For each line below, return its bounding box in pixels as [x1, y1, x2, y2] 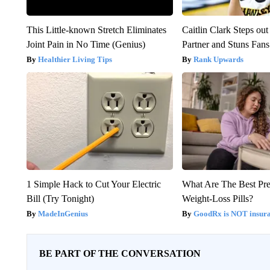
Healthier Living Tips [37, 54, 112, 64]
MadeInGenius [37, 209, 88, 218]
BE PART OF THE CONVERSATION [39, 248, 201, 259]
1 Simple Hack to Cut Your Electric [26, 178, 161, 189]
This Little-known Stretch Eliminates [26, 24, 166, 35]
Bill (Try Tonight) [26, 193, 94, 204]
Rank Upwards [193, 54, 244, 64]
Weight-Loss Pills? [182, 193, 254, 204]
